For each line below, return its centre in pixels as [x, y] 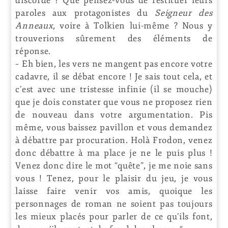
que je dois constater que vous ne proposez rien [114, 102]
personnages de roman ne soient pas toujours [114, 204]
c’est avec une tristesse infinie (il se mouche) [114, 89]
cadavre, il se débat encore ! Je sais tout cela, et [114, 76]
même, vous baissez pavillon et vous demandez [114, 127]
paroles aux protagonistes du [85, 13]
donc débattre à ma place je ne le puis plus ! [114, 153]
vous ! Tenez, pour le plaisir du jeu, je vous [114, 178]
